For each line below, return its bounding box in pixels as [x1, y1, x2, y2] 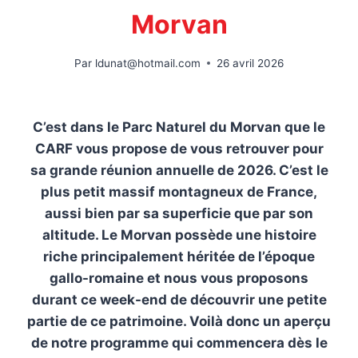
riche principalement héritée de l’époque [43, 248, 315, 265]
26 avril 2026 [216, 56, 284, 70]
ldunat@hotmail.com [94, 56, 201, 70]
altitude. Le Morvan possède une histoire [42, 226, 316, 243]
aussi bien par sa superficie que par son [45, 205, 313, 221]
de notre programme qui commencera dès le [30, 334, 328, 351]
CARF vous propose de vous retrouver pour [34, 140, 324, 157]
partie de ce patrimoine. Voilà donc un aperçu [27, 312, 331, 329]
